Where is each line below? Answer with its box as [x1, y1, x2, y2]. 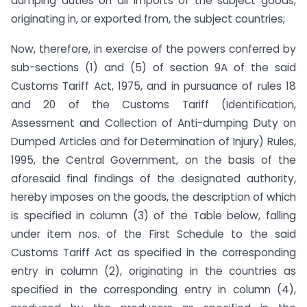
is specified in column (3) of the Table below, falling [11, 208, 296, 223]
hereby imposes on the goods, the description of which [11, 190, 296, 205]
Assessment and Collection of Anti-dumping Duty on [11, 116, 296, 131]
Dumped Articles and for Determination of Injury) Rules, [11, 134, 296, 149]
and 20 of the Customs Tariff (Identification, [11, 97, 296, 112]
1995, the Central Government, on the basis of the [11, 153, 296, 168]
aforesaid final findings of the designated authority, [11, 171, 296, 186]
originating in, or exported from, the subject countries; [11, 11, 285, 26]
